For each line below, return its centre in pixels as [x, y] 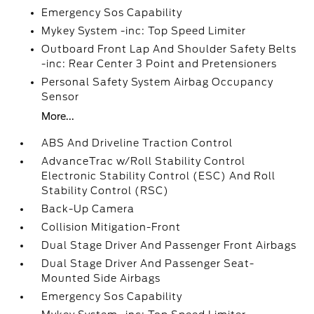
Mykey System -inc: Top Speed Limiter [144, 31]
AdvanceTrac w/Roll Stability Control [144, 161]
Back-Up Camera [88, 209]
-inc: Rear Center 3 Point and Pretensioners [159, 64]
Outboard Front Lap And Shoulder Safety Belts [169, 49]
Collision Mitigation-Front [111, 227]
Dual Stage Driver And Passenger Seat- [148, 264]
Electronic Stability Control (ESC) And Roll [159, 176]
